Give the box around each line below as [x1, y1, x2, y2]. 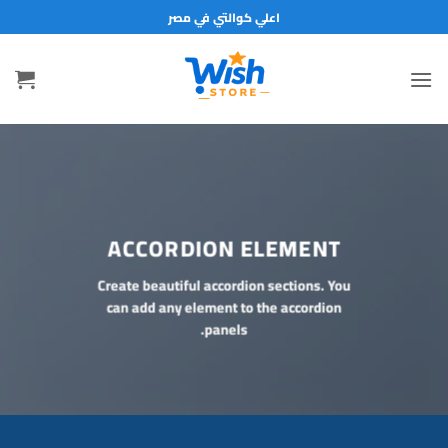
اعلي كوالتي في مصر [168, 5, 280, 29]
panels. [204, 315, 248, 343]
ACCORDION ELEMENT [107, 227, 341, 270]
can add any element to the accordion [106, 293, 342, 321]
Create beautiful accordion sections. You [97, 271, 351, 299]
